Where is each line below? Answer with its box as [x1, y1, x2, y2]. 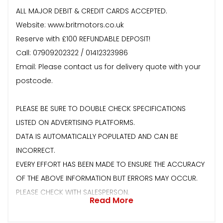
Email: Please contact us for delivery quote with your [16, 61, 201, 72]
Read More [90, 194, 133, 206]
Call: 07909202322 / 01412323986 [16, 47, 128, 58]
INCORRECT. [16, 145, 55, 155]
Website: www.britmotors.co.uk [16, 19, 124, 30]
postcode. [16, 75, 53, 86]
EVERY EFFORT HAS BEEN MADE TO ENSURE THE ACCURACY [16, 159, 205, 169]
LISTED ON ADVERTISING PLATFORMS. [16, 117, 135, 127]
